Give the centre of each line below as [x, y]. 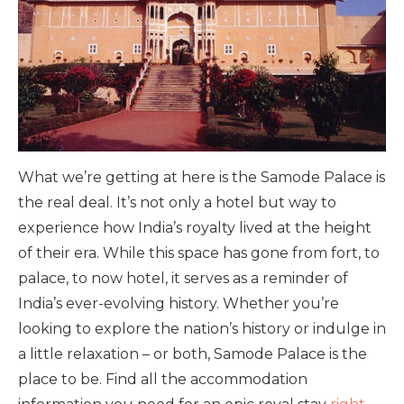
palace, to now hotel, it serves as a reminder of [183, 279]
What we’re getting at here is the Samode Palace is [202, 178]
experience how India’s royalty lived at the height [195, 228]
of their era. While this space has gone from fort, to [199, 253]
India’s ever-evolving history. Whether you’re [179, 304]
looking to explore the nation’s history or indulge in [202, 329]
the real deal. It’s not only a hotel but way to [177, 203]
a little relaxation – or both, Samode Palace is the [193, 354]
